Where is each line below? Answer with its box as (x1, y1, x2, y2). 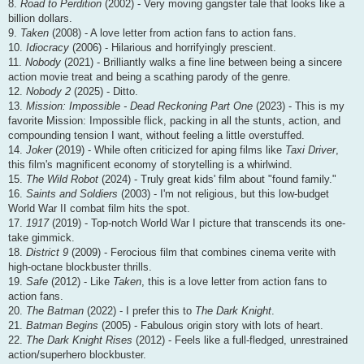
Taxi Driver (285, 144, 336, 157)
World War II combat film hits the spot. (8, 202, 190, 215)
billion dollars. (8, 12, 72, 25)
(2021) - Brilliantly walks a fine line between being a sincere (61, 56, 342, 69)
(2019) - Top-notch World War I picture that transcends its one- (49, 217, 345, 230)
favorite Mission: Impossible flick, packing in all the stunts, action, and (8, 115, 340, 128)
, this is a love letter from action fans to (141, 275, 327, 288)
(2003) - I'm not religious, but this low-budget (118, 188, 329, 201)
